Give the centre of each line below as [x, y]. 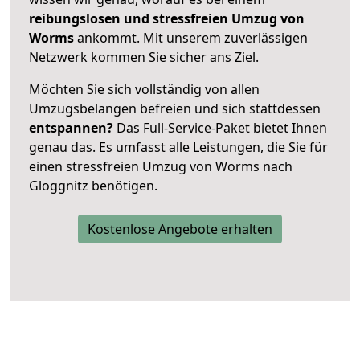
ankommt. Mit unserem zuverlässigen [192, 37]
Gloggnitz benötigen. [93, 185]
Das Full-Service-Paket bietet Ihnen [220, 127]
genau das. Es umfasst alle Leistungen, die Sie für [178, 147]
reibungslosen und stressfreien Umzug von [167, 18]
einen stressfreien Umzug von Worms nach [161, 166]
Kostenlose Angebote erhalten [180, 229]
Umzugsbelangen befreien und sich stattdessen [175, 108]
